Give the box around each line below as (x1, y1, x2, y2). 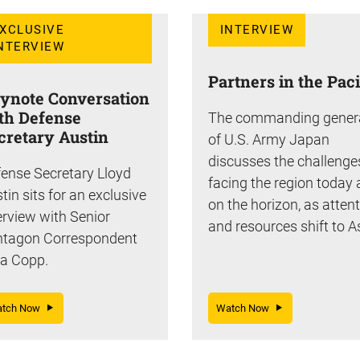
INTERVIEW (220, 22, 294, 37)
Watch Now (216, 301, 276, 314)
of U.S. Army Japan (208, 130, 329, 148)
